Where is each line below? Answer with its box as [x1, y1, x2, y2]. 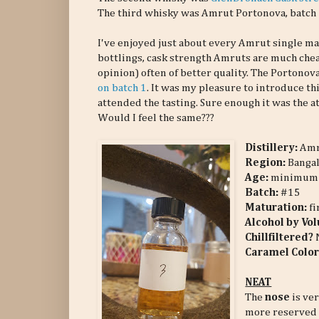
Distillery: [245, 142, 300, 154]
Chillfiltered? [245, 232, 314, 244]
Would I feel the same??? [98, 113, 214, 124]
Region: [245, 157, 288, 169]
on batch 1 [98, 83, 147, 94]
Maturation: [245, 202, 310, 214]
